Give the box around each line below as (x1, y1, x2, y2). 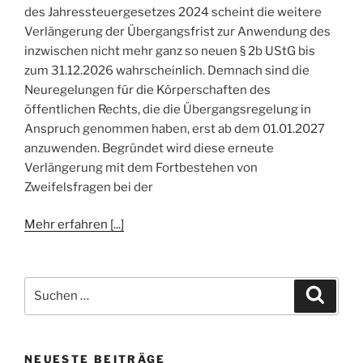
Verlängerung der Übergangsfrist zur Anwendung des (24, 23, 331, 39)
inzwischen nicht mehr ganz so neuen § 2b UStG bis (24, 43, 315, 58)
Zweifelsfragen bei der (24, 179, 153, 194)
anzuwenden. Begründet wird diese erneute (24, 140, 274, 156)
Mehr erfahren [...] (24, 217, 124, 233)
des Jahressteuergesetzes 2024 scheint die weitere (24, 4, 322, 19)
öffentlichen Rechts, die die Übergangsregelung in (24, 101, 311, 117)
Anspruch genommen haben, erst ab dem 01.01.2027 (24, 121, 325, 136)
